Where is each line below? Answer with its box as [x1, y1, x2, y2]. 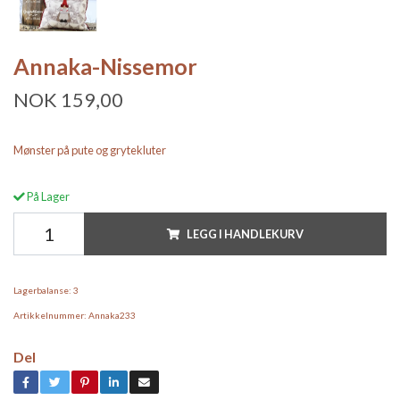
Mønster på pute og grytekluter [13, 143, 166, 158]
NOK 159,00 [13, 88, 123, 112]
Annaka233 [88, 310, 136, 321]
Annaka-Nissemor [13, 53, 197, 80]
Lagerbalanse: [13, 285, 71, 296]
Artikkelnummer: [13, 310, 87, 321]
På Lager [25, 189, 70, 204]
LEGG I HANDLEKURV [187, 227, 304, 242]
